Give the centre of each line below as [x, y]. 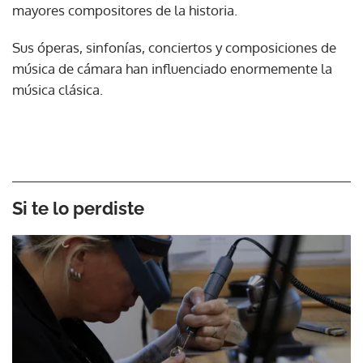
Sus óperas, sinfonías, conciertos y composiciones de [174, 47]
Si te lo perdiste [78, 208]
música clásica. [58, 89]
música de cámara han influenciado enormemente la [172, 68]
